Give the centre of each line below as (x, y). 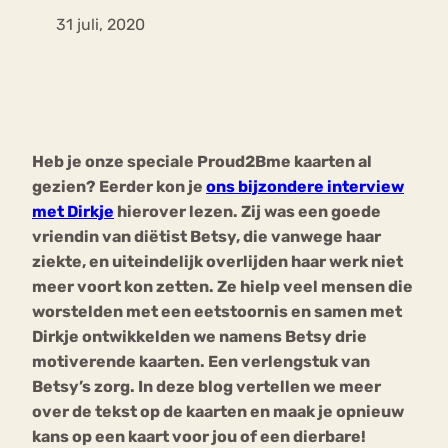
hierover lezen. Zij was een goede (247, 212)
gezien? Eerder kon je (119, 187)
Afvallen (197, 199)
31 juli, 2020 (100, 25)
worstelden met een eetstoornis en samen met (217, 312)
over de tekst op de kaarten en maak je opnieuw (218, 412)
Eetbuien (79, 173)
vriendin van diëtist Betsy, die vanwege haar (206, 237)
